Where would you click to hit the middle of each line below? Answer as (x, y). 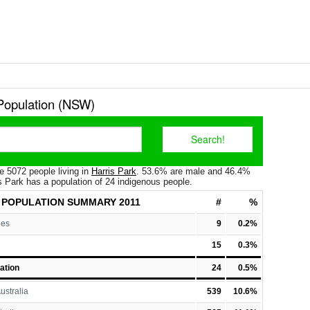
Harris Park (114, 171)
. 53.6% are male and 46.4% (193, 171)
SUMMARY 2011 (102, 202)
